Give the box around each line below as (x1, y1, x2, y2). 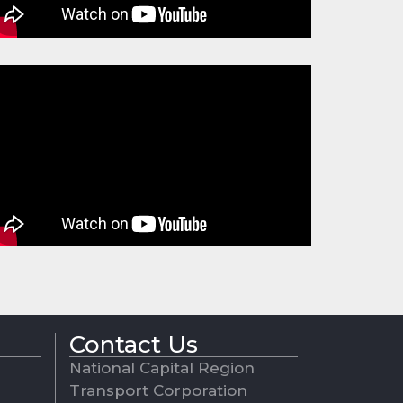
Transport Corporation (68, 381, 247, 400)
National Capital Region (68, 359, 255, 378)
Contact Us (68, 330, 198, 360)
